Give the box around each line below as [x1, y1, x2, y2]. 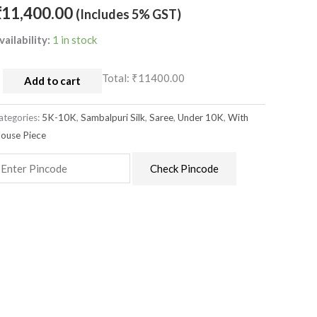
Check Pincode [149, 162, 219, 175]
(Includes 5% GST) [76, 6, 182, 22]
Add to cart [24, 74, 81, 87]
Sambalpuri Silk [81, 112, 146, 124]
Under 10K [178, 112, 224, 124]
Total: [102, 71, 132, 84]
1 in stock [52, 33, 98, 47]
